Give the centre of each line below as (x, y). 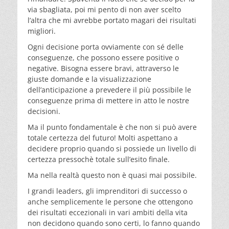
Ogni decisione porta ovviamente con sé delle (106, 47)
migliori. (42, 31)
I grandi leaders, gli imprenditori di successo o (107, 191)
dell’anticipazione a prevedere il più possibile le (109, 89)
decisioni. (44, 111)
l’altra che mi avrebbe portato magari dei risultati (112, 20)
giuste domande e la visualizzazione (89, 79)
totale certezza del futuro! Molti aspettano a (103, 138)
